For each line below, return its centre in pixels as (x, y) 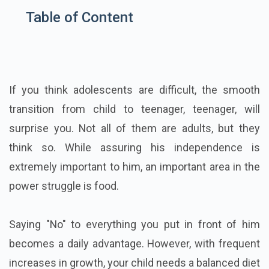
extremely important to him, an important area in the (134, 167)
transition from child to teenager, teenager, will (134, 109)
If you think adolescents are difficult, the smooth (134, 90)
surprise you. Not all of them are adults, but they (134, 128)
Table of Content (80, 18)
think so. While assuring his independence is (134, 148)
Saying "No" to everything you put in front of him (134, 225)
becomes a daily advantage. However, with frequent (134, 244)
